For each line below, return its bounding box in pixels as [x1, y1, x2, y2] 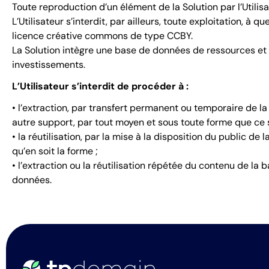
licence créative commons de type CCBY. [12, 29, 193, 42]
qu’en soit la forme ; [12, 145, 98, 157]
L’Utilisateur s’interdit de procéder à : [12, 80, 189, 92]
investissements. [12, 58, 85, 71]
